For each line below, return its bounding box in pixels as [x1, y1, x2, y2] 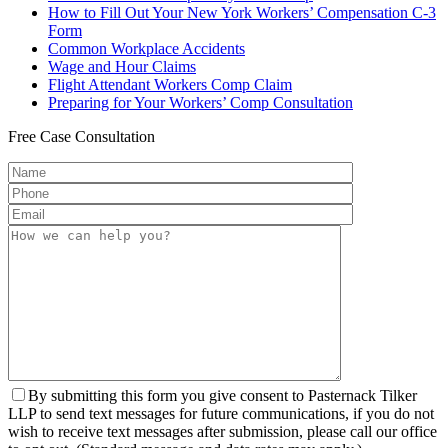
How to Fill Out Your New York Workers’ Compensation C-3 [48, 4, 436, 22]
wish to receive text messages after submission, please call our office [8, 423, 437, 441]
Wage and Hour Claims [48, 58, 196, 76]
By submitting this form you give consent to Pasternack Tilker [28, 387, 417, 405]
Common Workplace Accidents [48, 40, 245, 58]
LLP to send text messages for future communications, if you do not [8, 405, 434, 423]
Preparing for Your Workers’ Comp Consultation [48, 94, 353, 112]
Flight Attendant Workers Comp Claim [48, 76, 292, 94]
